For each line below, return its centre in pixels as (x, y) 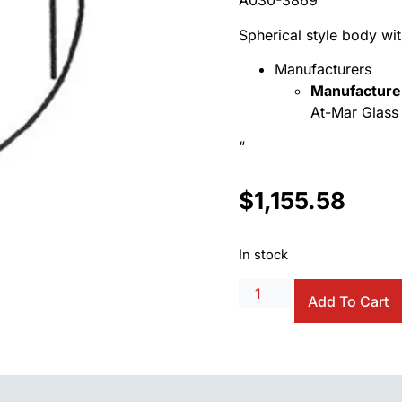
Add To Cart (349, 301)
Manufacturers (323, 70)
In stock (263, 255)
